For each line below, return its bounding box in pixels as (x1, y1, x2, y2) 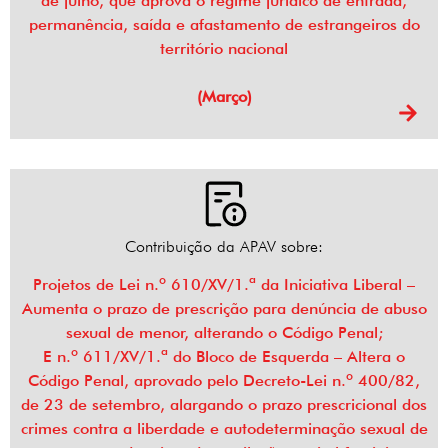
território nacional (160, 39, 288, 59)
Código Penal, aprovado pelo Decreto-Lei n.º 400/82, (28, 371, 420, 391)
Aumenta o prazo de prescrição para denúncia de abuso (21, 299, 427, 319)
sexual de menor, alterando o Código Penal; (65, 323, 383, 343)
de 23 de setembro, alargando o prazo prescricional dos (21, 395, 427, 415)
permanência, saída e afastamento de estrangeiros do (28, 15, 420, 35)
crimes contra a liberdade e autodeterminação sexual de (20, 419, 428, 439)
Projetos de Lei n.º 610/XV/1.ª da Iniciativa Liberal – (33, 275, 415, 295)
